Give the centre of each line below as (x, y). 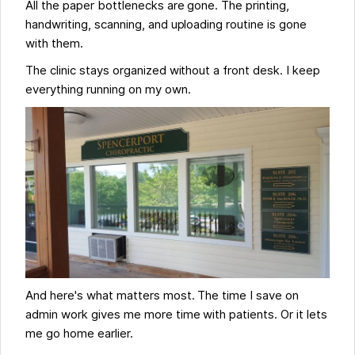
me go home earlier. (79, 334)
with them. (54, 44)
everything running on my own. (108, 90)
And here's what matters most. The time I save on (162, 296)
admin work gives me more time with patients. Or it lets (176, 315)
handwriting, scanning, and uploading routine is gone (166, 25)
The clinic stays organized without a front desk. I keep (173, 71)
